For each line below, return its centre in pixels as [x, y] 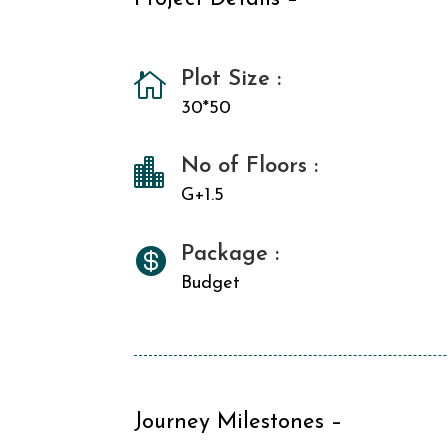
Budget [211, 283]
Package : [230, 254]
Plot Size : [231, 79]
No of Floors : [250, 167]
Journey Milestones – [238, 422]
